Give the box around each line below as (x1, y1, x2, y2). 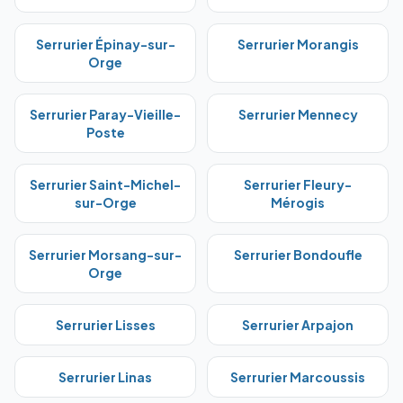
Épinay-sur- (94, 36, 175, 52)
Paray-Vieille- (89, 106, 181, 122)
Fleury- (303, 176, 352, 193)
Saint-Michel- (89, 176, 181, 193)
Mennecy (297, 106, 358, 122)
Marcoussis (290, 369, 365, 385)
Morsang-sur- (88, 246, 182, 263)
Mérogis (271, 194, 325, 210)
